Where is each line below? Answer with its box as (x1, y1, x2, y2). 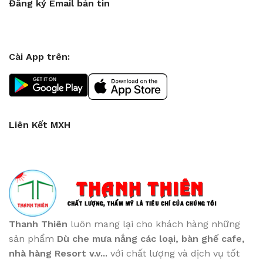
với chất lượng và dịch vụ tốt (110, 248, 240, 259)
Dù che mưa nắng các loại (57, 233, 176, 244)
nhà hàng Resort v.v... (9, 248, 110, 259)
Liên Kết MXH (9, 119, 70, 130)
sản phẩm (9, 233, 57, 244)
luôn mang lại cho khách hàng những (68, 218, 240, 230)
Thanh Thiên (9, 218, 68, 230)
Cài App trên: (9, 51, 70, 62)
